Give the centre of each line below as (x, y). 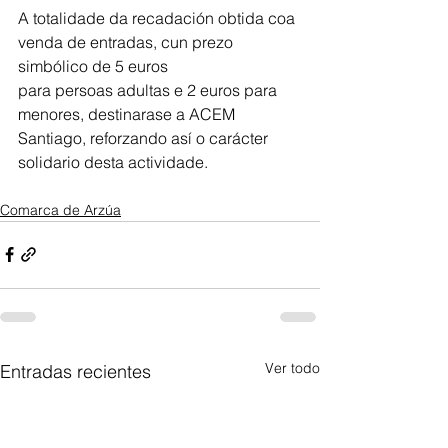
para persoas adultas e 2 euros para (149, 89)
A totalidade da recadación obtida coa (158, 17)
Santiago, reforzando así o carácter (145, 137)
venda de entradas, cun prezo (127, 41)
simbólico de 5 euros (93, 65)
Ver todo (292, 367)
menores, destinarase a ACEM (128, 113)
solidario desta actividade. (113, 161)
